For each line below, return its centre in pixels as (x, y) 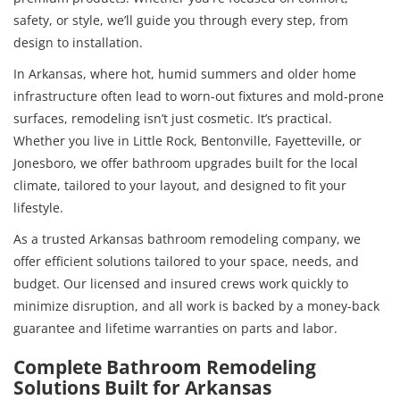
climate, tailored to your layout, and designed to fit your (180, 185)
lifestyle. (38, 207)
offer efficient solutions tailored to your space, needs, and (186, 261)
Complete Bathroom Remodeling (165, 367)
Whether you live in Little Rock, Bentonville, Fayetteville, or (187, 140)
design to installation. (78, 42)
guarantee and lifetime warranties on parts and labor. (175, 328)
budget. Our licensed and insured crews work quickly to (181, 283)
